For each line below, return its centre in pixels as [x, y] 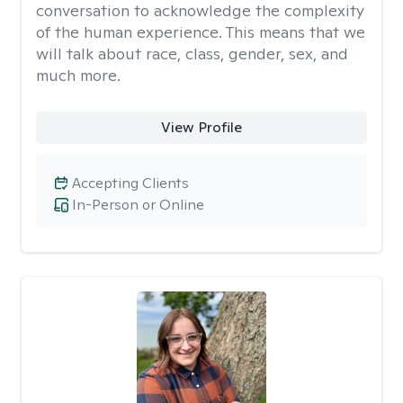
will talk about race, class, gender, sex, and [192, 54]
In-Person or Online [138, 205]
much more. [78, 75]
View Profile [201, 127]
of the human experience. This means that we [201, 32]
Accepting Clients [130, 183]
